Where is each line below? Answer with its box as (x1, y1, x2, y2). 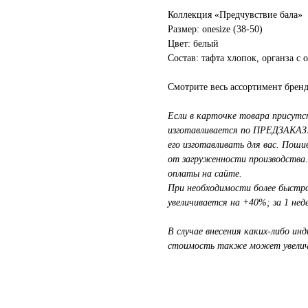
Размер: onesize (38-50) (168, 24, 263, 35)
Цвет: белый (168, 38, 219, 49)
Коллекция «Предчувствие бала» (168, 10, 302, 21)
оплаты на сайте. (168, 168, 242, 179)
